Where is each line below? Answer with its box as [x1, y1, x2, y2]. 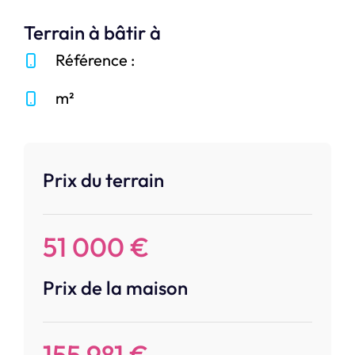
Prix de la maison [43, 276, 188, 300]
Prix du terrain [43, 168, 164, 193]
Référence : [55, 50, 135, 71]
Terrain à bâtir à [24, 21, 161, 45]
